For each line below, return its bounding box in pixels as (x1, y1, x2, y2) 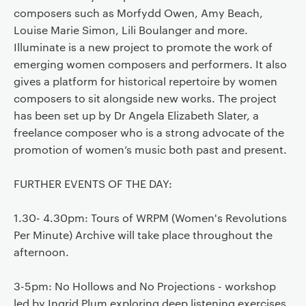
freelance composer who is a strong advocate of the (13, 125, 284, 140)
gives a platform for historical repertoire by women (13, 74, 277, 89)
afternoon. (13, 245, 69, 260)
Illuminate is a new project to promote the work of (13, 40, 273, 55)
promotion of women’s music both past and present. (13, 142, 287, 157)
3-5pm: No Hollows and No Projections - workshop (13, 279, 276, 294)
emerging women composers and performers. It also (13, 57, 287, 72)
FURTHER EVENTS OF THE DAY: (13, 176, 172, 191)
